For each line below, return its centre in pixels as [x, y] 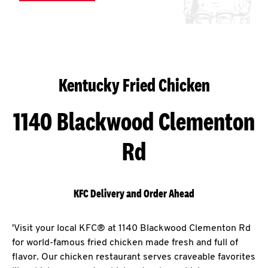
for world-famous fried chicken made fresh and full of [125, 243]
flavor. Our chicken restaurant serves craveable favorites [134, 257]
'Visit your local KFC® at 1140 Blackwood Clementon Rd [131, 229]
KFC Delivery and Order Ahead [134, 194]
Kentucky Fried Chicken [134, 85]
